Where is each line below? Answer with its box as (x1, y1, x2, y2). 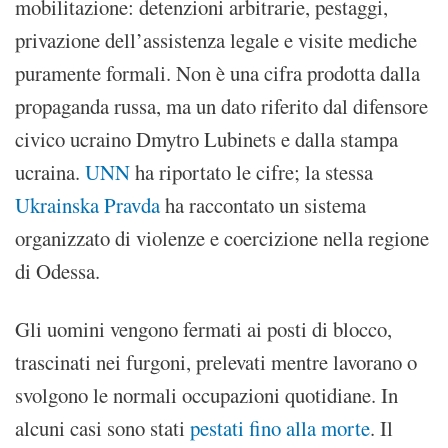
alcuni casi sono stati (15, 414, 190, 443)
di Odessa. (15, 257, 100, 286)
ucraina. (15, 158, 85, 187)
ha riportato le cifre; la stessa (130, 158, 373, 187)
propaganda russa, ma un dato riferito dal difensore (15, 92, 428, 121)
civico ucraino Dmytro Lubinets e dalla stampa (15, 125, 398, 154)
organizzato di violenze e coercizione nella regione (15, 224, 429, 253)
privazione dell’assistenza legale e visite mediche (15, 26, 417, 55)
